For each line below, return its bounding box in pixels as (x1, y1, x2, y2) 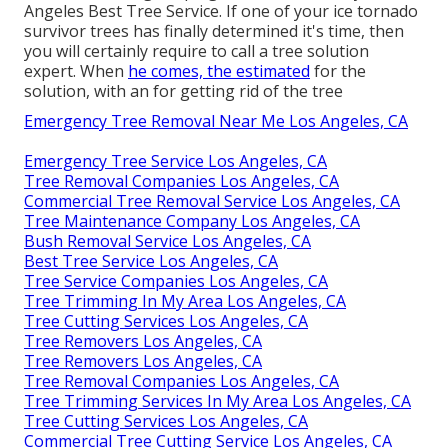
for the (310, 59, 366, 82)
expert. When (24, 59, 128, 82)
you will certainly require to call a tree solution (24, 39, 369, 62)
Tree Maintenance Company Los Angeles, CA (24, 209, 360, 232)
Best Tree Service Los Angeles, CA (24, 249, 278, 272)
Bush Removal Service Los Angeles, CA (24, 229, 311, 252)
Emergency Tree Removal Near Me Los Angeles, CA (24, 109, 408, 132)
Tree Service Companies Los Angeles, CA (24, 269, 328, 292)
